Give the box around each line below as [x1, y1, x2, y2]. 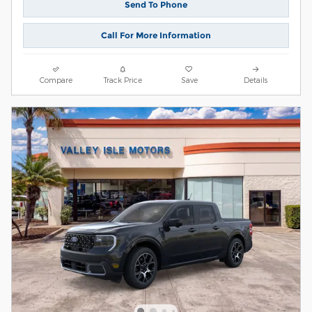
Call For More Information [101, 30, 211, 41]
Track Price [103, 75, 142, 84]
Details [244, 75, 268, 84]
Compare [40, 75, 73, 84]
